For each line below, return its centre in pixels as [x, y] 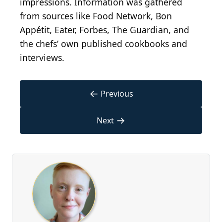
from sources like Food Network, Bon [96, 16]
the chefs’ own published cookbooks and [104, 44]
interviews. [42, 58]
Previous [117, 94]
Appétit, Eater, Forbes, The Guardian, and [105, 30]
